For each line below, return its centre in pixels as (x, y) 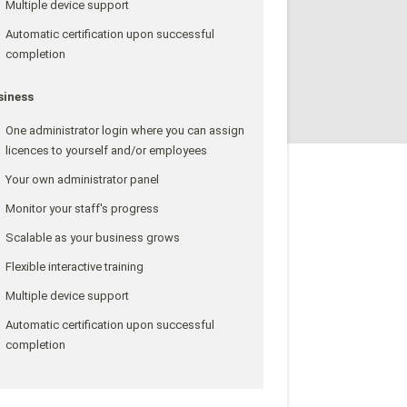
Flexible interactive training (74, 267)
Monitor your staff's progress (82, 208)
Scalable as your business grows (92, 238)
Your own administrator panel (82, 179)
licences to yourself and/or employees (106, 150)
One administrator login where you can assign (124, 130)
